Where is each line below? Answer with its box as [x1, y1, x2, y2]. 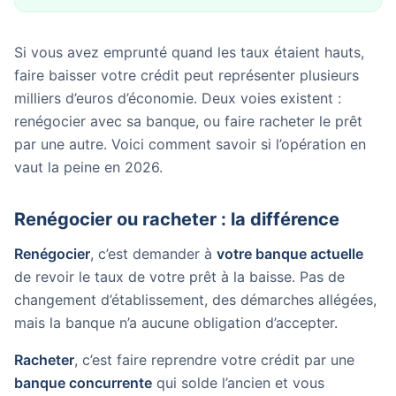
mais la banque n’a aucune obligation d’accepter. [14, 314, 338, 331]
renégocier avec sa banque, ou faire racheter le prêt [14, 112, 362, 130]
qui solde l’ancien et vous [152, 374, 324, 392]
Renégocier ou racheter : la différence [14, 209, 339, 230]
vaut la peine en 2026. [14, 158, 163, 176]
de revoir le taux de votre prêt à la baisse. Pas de [14, 268, 345, 286]
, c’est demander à [90, 245, 217, 263]
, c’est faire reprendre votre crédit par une [74, 351, 354, 369]
